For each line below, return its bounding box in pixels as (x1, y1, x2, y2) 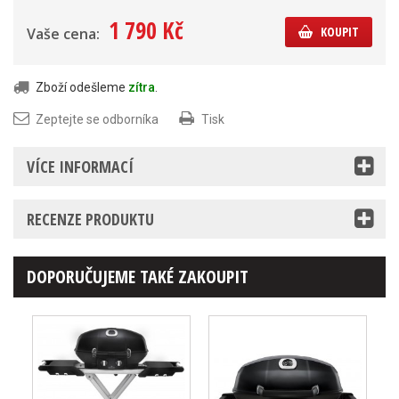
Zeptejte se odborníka (36, 112, 159, 126)
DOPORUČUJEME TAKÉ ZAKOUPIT (27, 265, 248, 289)
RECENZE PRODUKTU (27, 208, 154, 230)
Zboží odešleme (36, 80, 128, 94)
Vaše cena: (27, 24, 100, 44)
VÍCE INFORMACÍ (27, 156, 134, 177)
